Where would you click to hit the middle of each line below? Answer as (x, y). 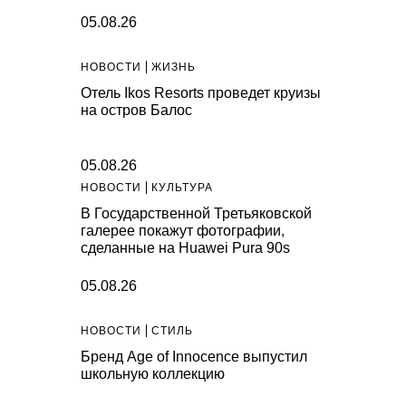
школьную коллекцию (153, 374)
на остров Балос (136, 111)
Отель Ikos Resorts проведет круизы (201, 93)
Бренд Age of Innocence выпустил (194, 357)
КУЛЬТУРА (182, 188)
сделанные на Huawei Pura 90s (185, 248)
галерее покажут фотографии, (183, 231)
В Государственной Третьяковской (196, 214)
